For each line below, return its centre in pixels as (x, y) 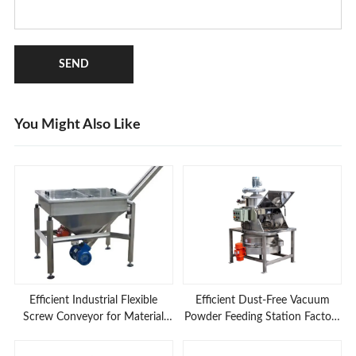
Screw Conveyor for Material (94, 317)
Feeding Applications (94, 334)
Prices (263, 334)
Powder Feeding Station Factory (262, 317)
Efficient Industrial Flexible (94, 301)
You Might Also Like (77, 124)
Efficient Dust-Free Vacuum (262, 301)
